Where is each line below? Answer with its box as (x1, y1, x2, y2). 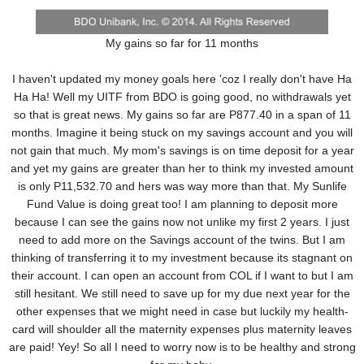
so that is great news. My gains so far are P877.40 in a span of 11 (13, 108, 351, 122)
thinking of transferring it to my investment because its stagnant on (11, 251, 353, 265)
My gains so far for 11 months (106, 37, 258, 50)
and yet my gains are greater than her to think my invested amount (11, 162, 353, 175)
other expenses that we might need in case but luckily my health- (15, 305, 349, 318)
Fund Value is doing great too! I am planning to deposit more (26, 197, 338, 211)
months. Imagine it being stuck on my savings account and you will (11, 126, 353, 140)
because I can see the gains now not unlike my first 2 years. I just (15, 215, 349, 229)
